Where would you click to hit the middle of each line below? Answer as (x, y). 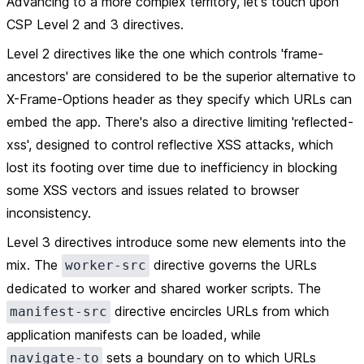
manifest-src (58, 312)
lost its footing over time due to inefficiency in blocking (172, 167)
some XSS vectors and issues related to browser (153, 190)
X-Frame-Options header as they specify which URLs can (179, 99)
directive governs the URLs (233, 265)
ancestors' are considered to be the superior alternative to (181, 76)
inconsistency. (49, 213)
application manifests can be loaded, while (134, 335)
